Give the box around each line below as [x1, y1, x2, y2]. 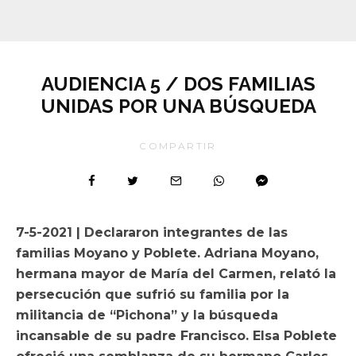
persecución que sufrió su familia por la [16, 286, 289, 302]
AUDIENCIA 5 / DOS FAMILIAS [41, 72, 315, 95]
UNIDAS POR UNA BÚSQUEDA [40, 94, 316, 118]
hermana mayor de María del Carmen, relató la [16, 265, 336, 281]
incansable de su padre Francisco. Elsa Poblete [16, 327, 337, 343]
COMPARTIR [139, 139, 217, 152]
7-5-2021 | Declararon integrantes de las [16, 224, 288, 240]
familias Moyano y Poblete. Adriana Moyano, [16, 245, 319, 261]
